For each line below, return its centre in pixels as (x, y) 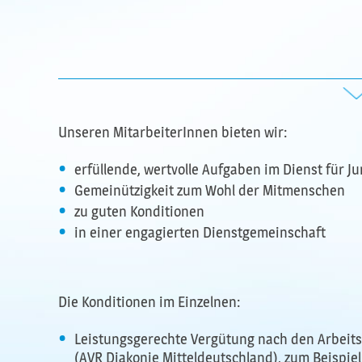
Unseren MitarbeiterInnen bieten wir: (173, 133)
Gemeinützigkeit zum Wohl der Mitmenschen (210, 191)
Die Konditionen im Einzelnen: (149, 302)
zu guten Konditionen (139, 212)
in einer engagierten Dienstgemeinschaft (200, 233)
